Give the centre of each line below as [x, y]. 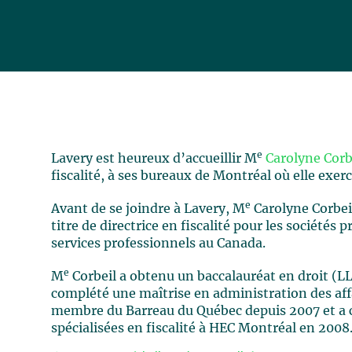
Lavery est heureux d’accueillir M [154, 159]
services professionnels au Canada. [159, 244]
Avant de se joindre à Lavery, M [148, 209]
